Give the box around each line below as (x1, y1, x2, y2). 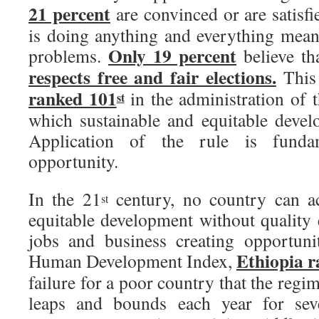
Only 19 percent (108, 42, 236, 69)
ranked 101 (28, 85, 117, 112)
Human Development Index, (28, 249, 236, 273)
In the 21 (28, 187, 101, 211)
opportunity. (28, 149, 118, 173)
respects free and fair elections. (28, 63, 276, 90)
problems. (28, 43, 108, 68)
